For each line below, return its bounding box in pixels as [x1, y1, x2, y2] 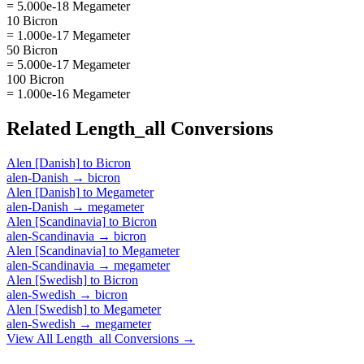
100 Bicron [6, 71, 64, 86]
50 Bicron [6, 42, 58, 57]
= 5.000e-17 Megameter [6, 57, 130, 71]
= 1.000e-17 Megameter [6, 28, 130, 42]
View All [6, 331, 56, 345]
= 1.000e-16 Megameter [6, 86, 130, 101]
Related [6, 117, 76, 139]
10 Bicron [6, 13, 58, 28]
